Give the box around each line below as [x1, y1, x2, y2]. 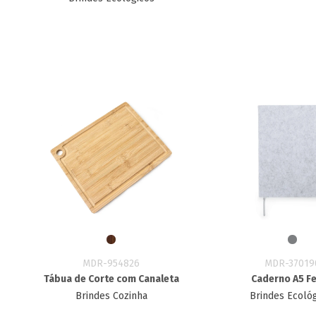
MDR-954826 [83, 257, 140, 269]
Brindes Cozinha [75, 290, 147, 302]
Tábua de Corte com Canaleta [43, 273, 179, 285]
